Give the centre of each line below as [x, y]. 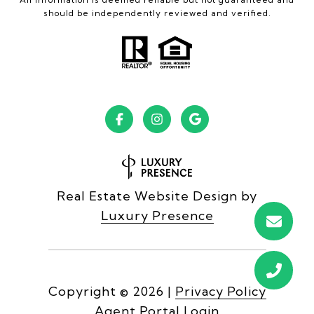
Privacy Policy [220, 291]
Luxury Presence [157, 215]
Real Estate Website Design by [157, 196]
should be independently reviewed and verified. [157, 13]
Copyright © [88, 291]
